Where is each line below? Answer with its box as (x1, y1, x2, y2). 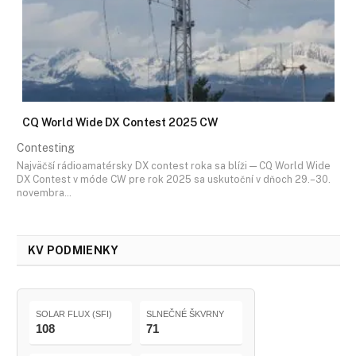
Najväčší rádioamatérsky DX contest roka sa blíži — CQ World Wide (17, 160, 331, 172)
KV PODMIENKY (28, 244, 119, 257)
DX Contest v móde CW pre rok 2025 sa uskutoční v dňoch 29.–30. (17, 173, 331, 186)
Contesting (17, 141, 75, 154)
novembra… (17, 187, 72, 199)
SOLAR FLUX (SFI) (36, 309, 112, 319)
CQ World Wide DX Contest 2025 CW (22, 115, 218, 129)
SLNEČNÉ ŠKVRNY (146, 309, 224, 319)
